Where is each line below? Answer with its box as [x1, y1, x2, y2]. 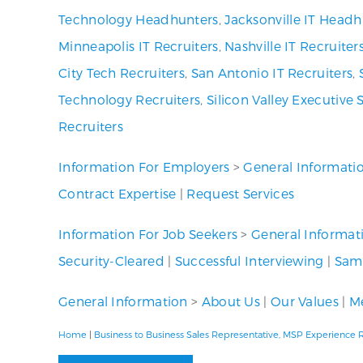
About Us [201, 293, 261, 309]
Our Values [270, 293, 339, 309]
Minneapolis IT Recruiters [58, 38, 219, 53]
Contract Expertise [58, 186, 177, 201]
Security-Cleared [58, 253, 164, 268]
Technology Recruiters [58, 92, 201, 107]
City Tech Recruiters [58, 65, 186, 80]
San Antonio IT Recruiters [190, 65, 353, 80]
